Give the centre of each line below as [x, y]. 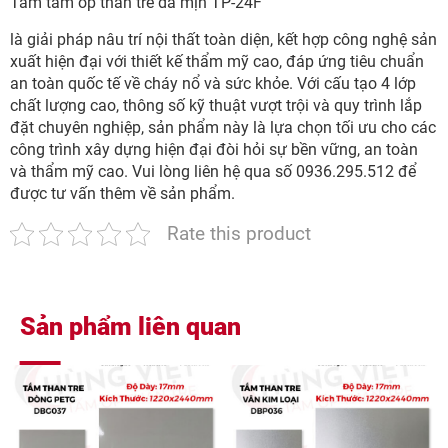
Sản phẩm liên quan [130, 326]
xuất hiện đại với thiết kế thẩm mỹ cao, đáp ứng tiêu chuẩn [217, 61]
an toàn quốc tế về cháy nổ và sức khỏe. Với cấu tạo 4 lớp [213, 83]
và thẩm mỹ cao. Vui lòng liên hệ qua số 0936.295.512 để [213, 171]
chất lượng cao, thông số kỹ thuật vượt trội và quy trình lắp [216, 105]
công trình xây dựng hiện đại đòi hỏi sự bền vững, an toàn [214, 149]
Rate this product [239, 233]
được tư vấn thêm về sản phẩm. [122, 193]
